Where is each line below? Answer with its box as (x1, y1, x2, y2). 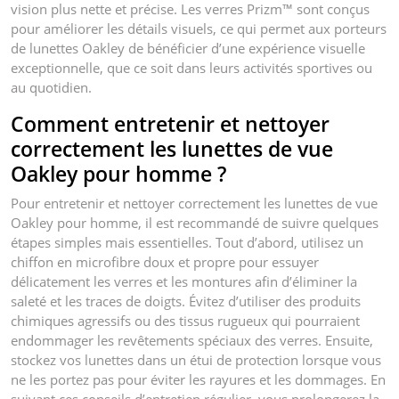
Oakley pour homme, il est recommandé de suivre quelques (11, 213, 379, 232)
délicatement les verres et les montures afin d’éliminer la (11, 272, 357, 290)
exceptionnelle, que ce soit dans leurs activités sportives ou (11, 58, 372, 77)
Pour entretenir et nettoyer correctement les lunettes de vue (11, 193, 378, 212)
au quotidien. (11, 77, 92, 96)
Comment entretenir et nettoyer (11, 109, 330, 138)
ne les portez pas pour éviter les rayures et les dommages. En (11, 370, 386, 388)
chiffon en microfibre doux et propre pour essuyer (11, 252, 319, 271)
